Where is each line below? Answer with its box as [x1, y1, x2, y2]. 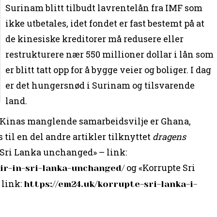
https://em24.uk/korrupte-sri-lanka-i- [24, 179, 198, 189]
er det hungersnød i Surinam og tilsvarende [5, 79, 195, 91]
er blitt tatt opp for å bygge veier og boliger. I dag [5, 63, 212, 76]
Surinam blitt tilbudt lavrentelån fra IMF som [5, 1, 203, 14]
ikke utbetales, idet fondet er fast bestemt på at [5, 17, 205, 29]
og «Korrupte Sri [124, 161, 196, 173]
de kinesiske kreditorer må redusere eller [5, 32, 184, 45]
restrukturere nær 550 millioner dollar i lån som [5, 48, 214, 60]
